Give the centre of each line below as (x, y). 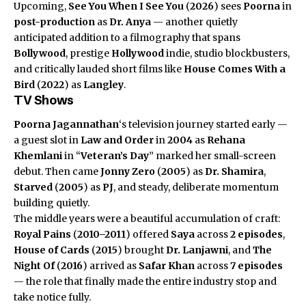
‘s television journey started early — (203, 125)
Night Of (34, 266)
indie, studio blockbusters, (227, 53)
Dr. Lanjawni (197, 250)
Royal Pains (42, 235)
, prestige (88, 53)
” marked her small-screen (212, 156)
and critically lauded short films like (99, 69)
